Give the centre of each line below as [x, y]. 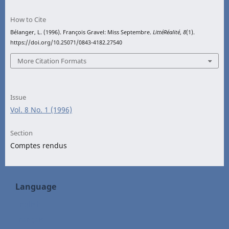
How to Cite [28, 19]
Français [30, 219]
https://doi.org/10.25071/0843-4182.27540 [66, 42]
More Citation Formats [52, 61]
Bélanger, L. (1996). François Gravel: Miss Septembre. [82, 32]
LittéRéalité [166, 32]
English [28, 204]
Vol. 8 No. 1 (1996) [41, 109]
